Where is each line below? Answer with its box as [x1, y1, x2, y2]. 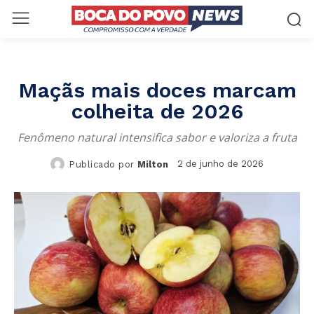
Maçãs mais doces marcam [18, 77, 296, 102]
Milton [137, 158, 168, 170]
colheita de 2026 [71, 98, 243, 123]
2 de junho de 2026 [177, 158, 264, 169]
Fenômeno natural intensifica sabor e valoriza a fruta [17, 129, 297, 145]
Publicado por [69, 158, 135, 170]
